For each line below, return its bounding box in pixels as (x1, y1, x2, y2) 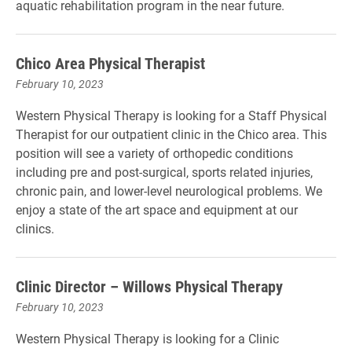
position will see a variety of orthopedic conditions (16, 145, 293, 161)
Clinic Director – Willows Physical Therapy (16, 276, 283, 296)
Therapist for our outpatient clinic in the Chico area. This (16, 126, 327, 142)
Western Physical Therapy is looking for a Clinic (16, 330, 279, 346)
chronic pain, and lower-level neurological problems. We (16, 182, 322, 199)
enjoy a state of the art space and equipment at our (16, 201, 298, 218)
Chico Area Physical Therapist (16, 53, 205, 73)
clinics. (16, 220, 54, 236)
